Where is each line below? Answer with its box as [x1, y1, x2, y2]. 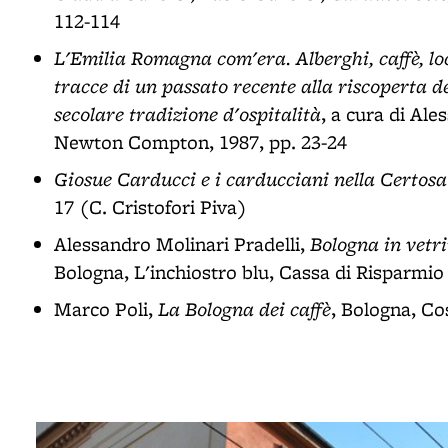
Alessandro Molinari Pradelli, [54, 231, 310, 257]
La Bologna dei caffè [158, 295, 331, 322]
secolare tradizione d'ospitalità [54, 100, 321, 127]
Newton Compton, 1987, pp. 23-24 [54, 129, 347, 155]
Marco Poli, [54, 296, 158, 322]
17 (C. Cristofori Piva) [54, 194, 247, 220]
